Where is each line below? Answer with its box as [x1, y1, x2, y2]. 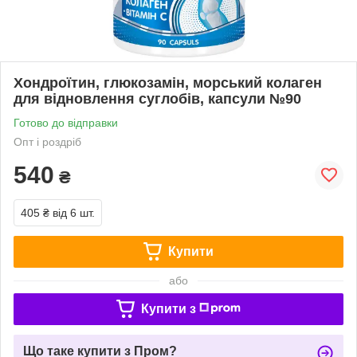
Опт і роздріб [14, 135, 81, 148]
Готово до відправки [14, 116, 118, 129]
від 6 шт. [53, 206, 95, 219]
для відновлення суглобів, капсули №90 [14, 90, 301, 107]
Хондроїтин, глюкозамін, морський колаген [14, 74, 322, 91]
